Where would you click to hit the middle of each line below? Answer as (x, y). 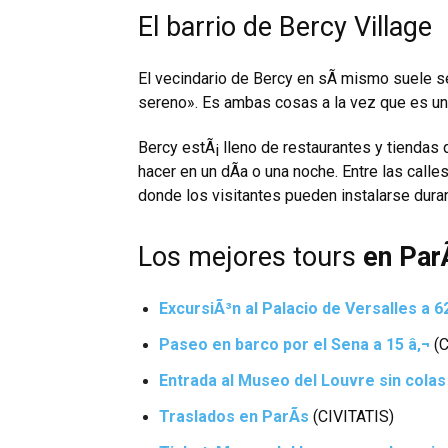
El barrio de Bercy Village (285, 27)
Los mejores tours (250, 257)
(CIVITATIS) (351, 417)
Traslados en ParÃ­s (234, 417)
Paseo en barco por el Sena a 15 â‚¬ (296, 345)
